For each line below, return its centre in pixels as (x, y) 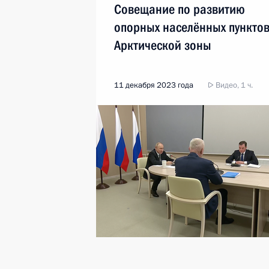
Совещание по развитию (180, 9)
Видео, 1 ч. (233, 85)
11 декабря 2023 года (154, 85)
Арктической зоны (163, 45)
